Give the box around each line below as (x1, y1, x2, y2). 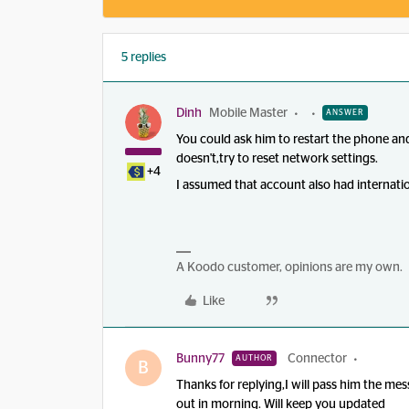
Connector (288, 352, 347, 365)
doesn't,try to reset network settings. (176, 152, 378, 165)
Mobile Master (209, 107, 288, 120)
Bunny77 (176, 352, 225, 365)
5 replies (121, 51, 166, 64)
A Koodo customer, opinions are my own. (176, 261, 403, 274)
